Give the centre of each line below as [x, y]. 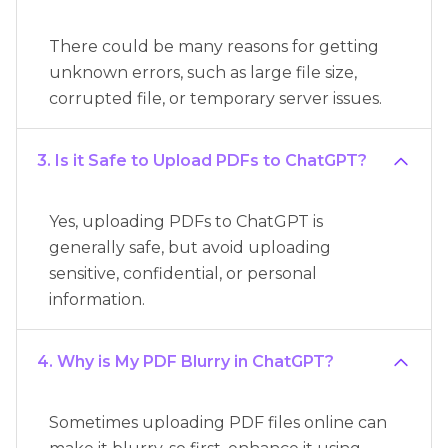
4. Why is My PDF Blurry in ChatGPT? [185, 362]
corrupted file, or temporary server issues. [215, 99]
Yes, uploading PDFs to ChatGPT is [186, 222]
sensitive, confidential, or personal [183, 274]
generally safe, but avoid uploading [190, 248]
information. [97, 300]
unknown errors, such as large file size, [203, 73]
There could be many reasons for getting [214, 47]
